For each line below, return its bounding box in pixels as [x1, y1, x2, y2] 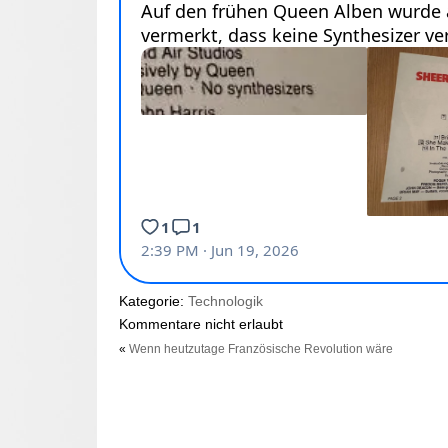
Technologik [187, 294, 263, 310]
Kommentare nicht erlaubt [118, 317, 283, 333]
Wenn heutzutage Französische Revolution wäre [128, 342, 393, 357]
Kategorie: [118, 294, 188, 310]
